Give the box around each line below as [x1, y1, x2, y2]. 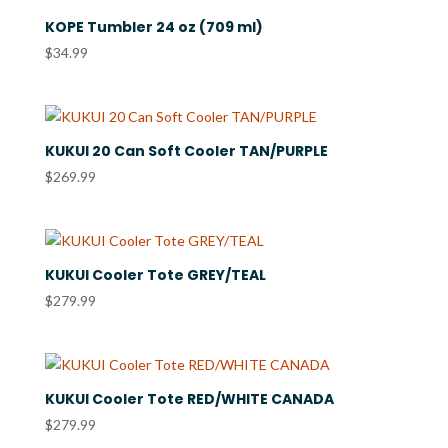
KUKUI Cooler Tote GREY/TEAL [44, 265, 266, 286]
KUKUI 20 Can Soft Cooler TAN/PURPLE [44, 141, 328, 162]
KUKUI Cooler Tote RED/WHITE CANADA [44, 389, 334, 410]
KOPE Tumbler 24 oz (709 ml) [44, 16, 263, 37]
